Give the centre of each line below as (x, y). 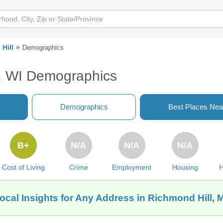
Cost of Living (23, 167)
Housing (185, 167)
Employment (132, 167)
